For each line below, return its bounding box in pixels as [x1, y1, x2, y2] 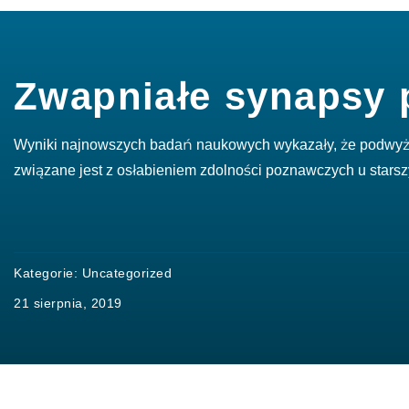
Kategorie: [14, 266, 82, 280]
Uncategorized [81, 266, 172, 280]
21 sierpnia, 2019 [14, 296, 122, 310]
